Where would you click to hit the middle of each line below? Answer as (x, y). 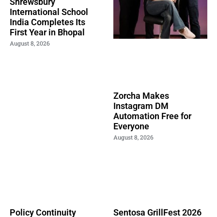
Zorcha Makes (141, 95)
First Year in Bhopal (47, 32)
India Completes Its (47, 22)
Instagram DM (141, 106)
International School (49, 12)
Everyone (131, 126)
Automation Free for (152, 116)
